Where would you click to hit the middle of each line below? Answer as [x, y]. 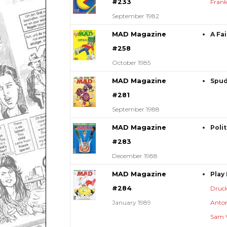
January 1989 [131, 202]
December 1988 [135, 156]
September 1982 [135, 16]
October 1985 [131, 62]
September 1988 [136, 109]
